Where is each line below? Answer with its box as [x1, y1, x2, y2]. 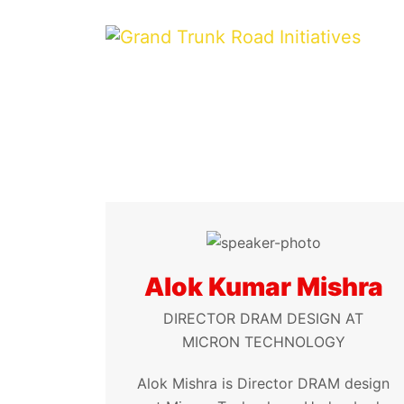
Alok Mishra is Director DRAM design [137, 373, 390, 392]
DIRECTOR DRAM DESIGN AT [163, 308, 363, 327]
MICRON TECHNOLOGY [181, 332, 345, 351]
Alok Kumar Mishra [143, 271, 383, 302]
